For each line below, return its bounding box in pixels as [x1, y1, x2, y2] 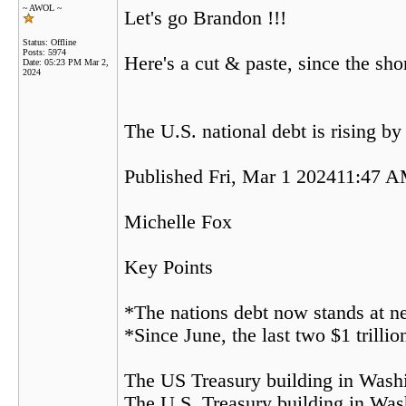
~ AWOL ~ [23, 3, 62, 13]
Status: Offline [23, 37, 76, 47]
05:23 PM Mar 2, [44, 57, 109, 67]
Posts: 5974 [23, 47, 66, 57]
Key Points [124, 256, 213, 278]
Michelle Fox [124, 211, 232, 233]
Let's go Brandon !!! [124, 7, 286, 29]
